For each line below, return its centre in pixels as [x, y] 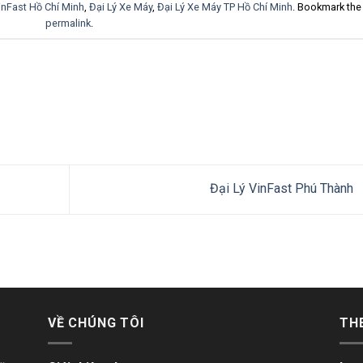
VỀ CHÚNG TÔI [96, 323]
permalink [68, 23]
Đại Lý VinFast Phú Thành [283, 189]
